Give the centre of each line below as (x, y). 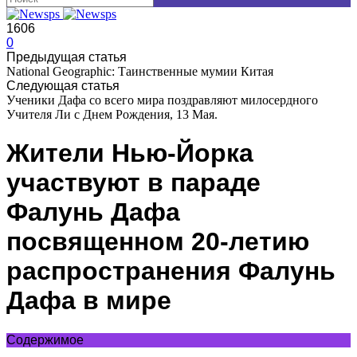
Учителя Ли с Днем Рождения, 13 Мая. (112, 114)
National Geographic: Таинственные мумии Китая (140, 71)
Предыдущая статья (67, 57)
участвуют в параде (133, 183)
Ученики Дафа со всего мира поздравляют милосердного (162, 100)
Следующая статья (63, 86)
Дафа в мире (89, 301)
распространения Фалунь (171, 271)
